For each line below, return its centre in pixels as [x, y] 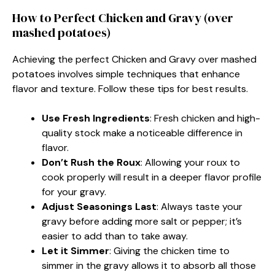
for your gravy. [74, 192]
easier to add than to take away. [115, 236]
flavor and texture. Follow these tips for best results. [130, 88]
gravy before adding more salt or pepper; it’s [142, 221]
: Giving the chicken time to [169, 250]
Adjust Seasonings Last [99, 206]
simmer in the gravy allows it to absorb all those [149, 265]
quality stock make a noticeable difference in [142, 133]
